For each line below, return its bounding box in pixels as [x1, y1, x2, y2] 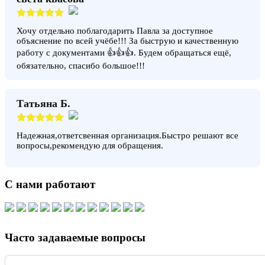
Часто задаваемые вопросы [5, 231, 146, 244]
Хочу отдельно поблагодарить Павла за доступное [17, 25, 213, 35]
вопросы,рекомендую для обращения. [17, 140, 163, 150]
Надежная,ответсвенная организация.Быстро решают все [17, 130, 238, 140]
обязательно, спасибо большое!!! [17, 60, 145, 70]
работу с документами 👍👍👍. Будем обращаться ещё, [17, 47, 231, 57]
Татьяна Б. [17, 97, 70, 109]
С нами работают [5, 178, 95, 191]
